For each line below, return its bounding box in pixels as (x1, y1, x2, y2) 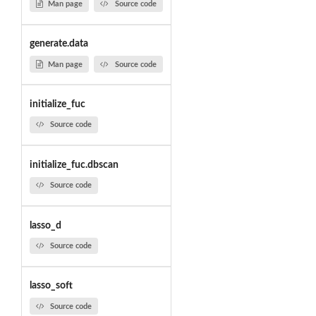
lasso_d (29, 220, 61, 231)
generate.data (29, 39, 88, 49)
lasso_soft (29, 281, 73, 291)
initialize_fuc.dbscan (29, 159, 119, 170)
